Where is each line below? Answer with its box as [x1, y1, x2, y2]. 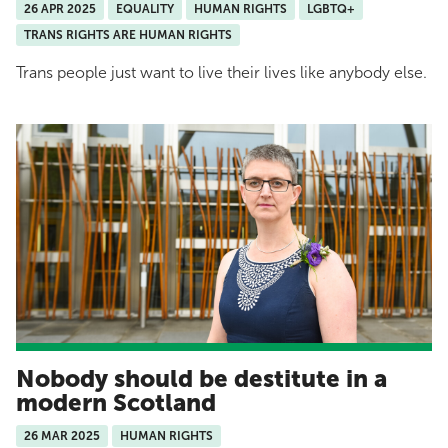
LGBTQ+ [307, 2, 355, 17]
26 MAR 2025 [24, 428, 100, 443]
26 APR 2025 [24, 2, 96, 17]
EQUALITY [116, 2, 174, 17]
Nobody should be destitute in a [16, 363, 387, 393]
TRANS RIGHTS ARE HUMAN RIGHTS [24, 28, 232, 43]
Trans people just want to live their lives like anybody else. [16, 63, 427, 83]
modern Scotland [16, 387, 216, 417]
